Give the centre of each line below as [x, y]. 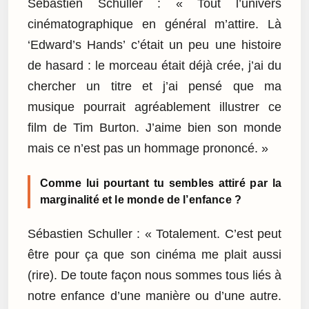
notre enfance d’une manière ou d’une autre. [154, 296]
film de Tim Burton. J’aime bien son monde [154, 127]
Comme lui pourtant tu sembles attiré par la [161, 183]
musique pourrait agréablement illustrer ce [154, 107]
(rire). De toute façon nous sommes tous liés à [154, 276]
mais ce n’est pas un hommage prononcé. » [148, 148]
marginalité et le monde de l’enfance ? [141, 199]
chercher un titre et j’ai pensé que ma [154, 86]
